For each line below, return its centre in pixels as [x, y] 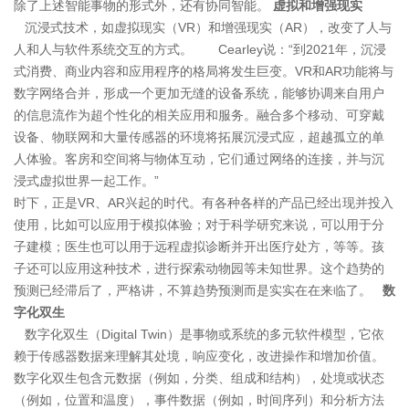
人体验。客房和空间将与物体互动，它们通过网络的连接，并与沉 [199, 158]
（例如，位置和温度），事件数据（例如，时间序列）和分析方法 [199, 399]
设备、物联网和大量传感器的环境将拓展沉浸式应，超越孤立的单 [199, 136]
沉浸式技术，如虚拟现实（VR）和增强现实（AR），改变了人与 [203, 27]
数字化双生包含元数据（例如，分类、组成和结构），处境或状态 [199, 378]
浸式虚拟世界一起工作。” [86, 180]
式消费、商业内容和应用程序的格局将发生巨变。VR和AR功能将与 [204, 71]
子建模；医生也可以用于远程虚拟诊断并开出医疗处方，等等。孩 [199, 246]
